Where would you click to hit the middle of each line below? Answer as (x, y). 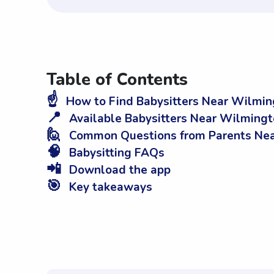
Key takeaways (109, 187)
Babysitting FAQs (115, 153)
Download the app (118, 170)
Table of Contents (117, 80)
